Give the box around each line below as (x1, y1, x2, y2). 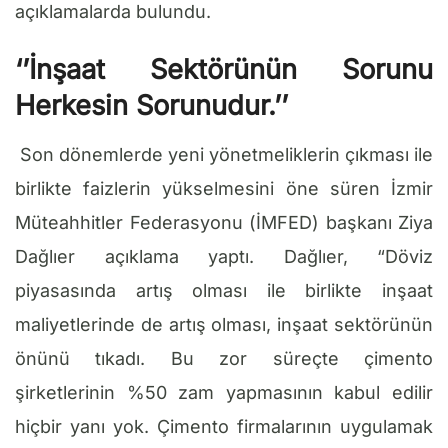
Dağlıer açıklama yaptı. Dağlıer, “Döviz (15, 245, 433, 267)
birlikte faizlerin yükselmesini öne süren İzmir (15, 177, 433, 199)
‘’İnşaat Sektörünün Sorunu (15, 52, 433, 86)
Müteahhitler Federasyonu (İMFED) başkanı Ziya (15, 211, 433, 233)
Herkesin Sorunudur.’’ (15, 88, 288, 122)
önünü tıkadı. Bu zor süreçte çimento (15, 347, 433, 369)
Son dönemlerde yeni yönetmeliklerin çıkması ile (20, 143, 433, 165)
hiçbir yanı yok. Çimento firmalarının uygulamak (15, 415, 433, 437)
